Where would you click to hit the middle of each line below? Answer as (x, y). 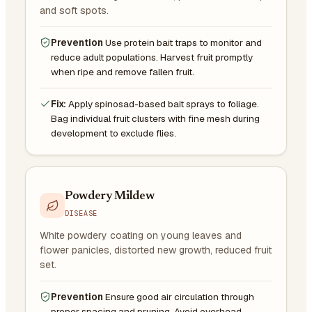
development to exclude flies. (114, 133)
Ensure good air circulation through (180, 296)
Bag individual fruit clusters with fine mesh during (155, 118)
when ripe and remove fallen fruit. (123, 71)
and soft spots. (74, 10)
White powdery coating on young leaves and (141, 235)
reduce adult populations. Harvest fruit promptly (152, 57)
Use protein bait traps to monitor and (184, 42)
